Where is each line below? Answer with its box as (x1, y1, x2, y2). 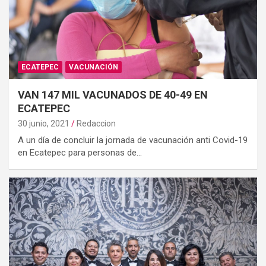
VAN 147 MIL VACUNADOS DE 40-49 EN (18, 88, 208, 102)
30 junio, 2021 (18, 119, 69, 129)
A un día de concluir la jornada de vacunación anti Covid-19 (18, 135, 248, 146)
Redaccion (77, 119, 116, 129)
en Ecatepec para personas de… (18, 147, 142, 159)
